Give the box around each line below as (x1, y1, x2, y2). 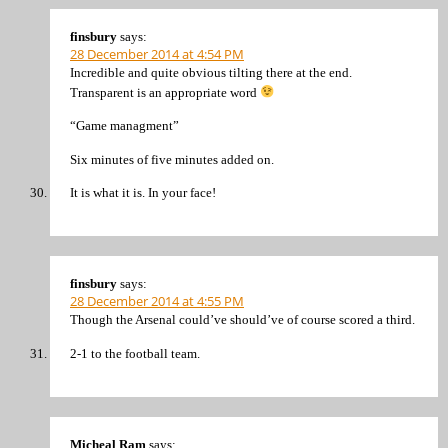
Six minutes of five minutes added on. (70, 151, 274, 167)
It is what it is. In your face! (70, 184, 216, 200)
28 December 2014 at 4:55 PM (70, 292, 244, 311)
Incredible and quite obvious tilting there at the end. (70, 64, 352, 80)
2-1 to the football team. (70, 345, 200, 361)
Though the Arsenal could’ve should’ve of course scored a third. (70, 312, 415, 328)
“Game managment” (70, 118, 179, 134)
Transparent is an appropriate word (70, 84, 260, 100)
